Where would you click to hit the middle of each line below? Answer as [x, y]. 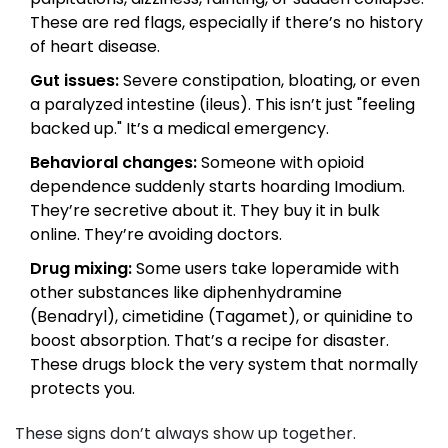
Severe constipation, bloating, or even [269, 81]
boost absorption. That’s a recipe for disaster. [209, 341]
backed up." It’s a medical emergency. [179, 129]
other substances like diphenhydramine [186, 293]
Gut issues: [74, 81]
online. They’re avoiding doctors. [156, 235]
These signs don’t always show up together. [185, 434]
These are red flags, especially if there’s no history [226, 23]
